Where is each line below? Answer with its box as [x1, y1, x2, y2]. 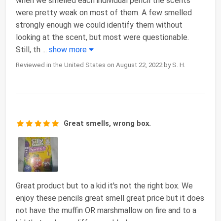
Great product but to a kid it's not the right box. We [16, 181, 193, 190]
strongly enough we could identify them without [16, 20, 183, 30]
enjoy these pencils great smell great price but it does [16, 193, 204, 203]
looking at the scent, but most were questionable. [16, 32, 189, 42]
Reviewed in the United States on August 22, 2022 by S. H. [16, 61, 185, 69]
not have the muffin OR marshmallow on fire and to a [16, 205, 196, 215]
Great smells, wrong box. [64, 118, 151, 128]
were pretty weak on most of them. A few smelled [16, 7, 192, 17]
